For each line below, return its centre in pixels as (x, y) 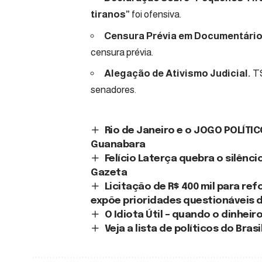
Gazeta (109, 173)
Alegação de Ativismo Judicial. (177, 74)
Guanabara (118, 144)
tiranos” (110, 15)
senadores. (113, 90)
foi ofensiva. (156, 15)
